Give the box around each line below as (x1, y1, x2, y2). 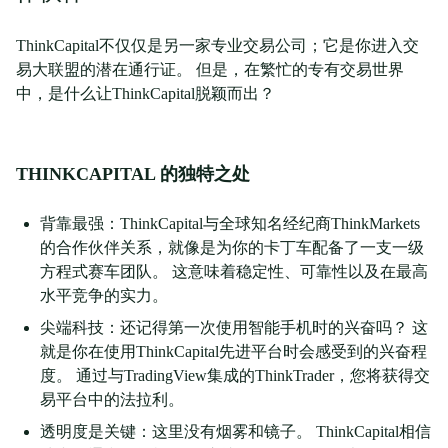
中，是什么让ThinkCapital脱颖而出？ (16, 85, 275, 102)
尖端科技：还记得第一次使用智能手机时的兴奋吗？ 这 (40, 319, 428, 336)
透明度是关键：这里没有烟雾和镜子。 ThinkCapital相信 (40, 423, 431, 440)
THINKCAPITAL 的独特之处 (16, 164, 250, 184)
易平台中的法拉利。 (40, 391, 184, 408)
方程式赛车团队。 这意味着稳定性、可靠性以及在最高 (40, 263, 428, 280)
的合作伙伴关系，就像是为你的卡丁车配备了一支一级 (40, 239, 424, 256)
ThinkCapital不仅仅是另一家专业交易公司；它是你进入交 (16, 37, 419, 54)
